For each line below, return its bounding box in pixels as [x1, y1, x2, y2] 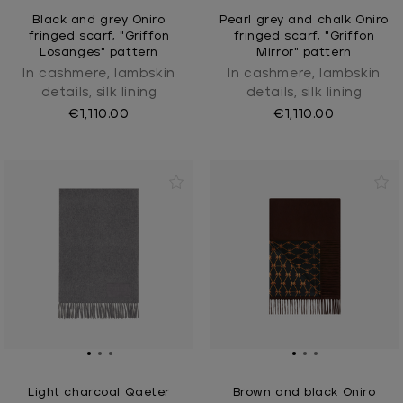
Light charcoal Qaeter [28, 386, 170, 399]
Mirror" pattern [256, 46, 352, 58]
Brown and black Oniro [232, 386, 376, 399]
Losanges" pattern [40, 46, 158, 58]
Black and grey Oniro [32, 13, 166, 26]
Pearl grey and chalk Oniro [219, 13, 389, 26]
